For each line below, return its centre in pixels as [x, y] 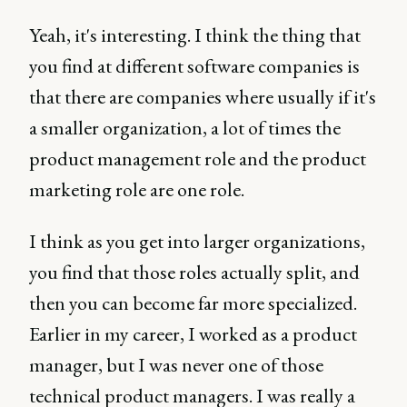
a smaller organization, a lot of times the [185, 128]
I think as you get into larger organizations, [197, 241]
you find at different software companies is [194, 66]
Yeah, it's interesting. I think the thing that [195, 35]
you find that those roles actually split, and [194, 272]
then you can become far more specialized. [193, 303]
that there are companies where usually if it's [203, 97]
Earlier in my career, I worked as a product [193, 334]
